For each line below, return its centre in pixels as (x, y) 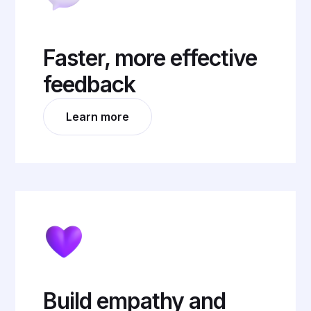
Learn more (98, 117)
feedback (90, 85)
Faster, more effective (150, 58)
